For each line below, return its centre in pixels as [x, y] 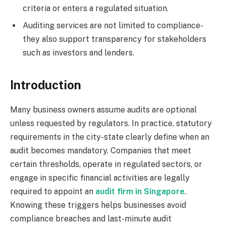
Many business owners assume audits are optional [103, 109]
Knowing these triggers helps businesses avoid [98, 205]
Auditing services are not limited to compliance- [113, 26]
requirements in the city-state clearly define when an [110, 137]
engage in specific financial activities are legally [100, 178]
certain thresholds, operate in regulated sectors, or [106, 164]
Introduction [46, 84]
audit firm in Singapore [140, 191]
